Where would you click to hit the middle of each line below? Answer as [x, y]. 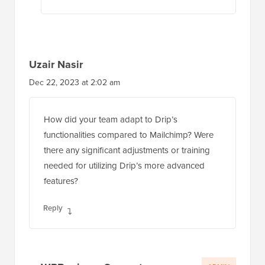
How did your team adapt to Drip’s [111, 119]
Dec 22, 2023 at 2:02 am [75, 83]
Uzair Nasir [56, 65]
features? [61, 181]
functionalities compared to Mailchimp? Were [129, 135]
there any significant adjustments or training [127, 150]
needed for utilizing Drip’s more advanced [124, 166]
